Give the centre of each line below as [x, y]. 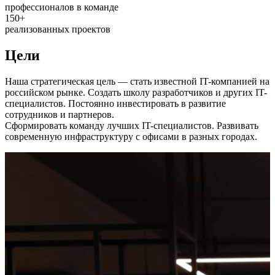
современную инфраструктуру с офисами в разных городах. [131, 137]
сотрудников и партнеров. [60, 115]
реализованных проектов [58, 29]
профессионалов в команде [62, 7]
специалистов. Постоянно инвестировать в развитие [115, 104]
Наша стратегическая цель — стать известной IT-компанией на [137, 82]
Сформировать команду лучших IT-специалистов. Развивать [132, 126]
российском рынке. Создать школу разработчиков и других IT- [136, 93]
